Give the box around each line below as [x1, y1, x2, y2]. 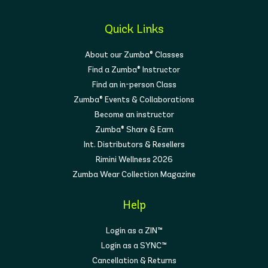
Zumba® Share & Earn [95, 124, 173, 135]
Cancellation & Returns [92, 255, 176, 266]
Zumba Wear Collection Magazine [72, 169, 196, 180]
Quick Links [104, 22, 164, 36]
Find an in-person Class [92, 80, 176, 90]
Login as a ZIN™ [105, 226, 163, 236]
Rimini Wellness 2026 [95, 154, 173, 165]
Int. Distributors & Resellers [83, 139, 185, 150]
